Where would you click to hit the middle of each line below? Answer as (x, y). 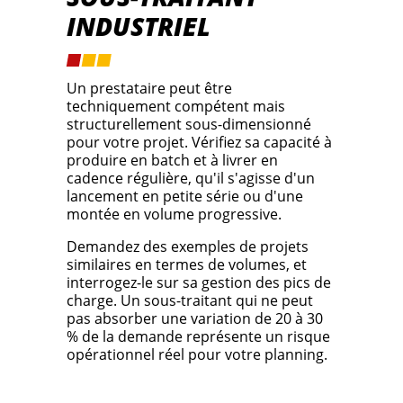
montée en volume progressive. (174, 215)
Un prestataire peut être (149, 89)
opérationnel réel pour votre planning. (197, 355)
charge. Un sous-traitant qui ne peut (190, 301)
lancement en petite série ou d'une (185, 197)
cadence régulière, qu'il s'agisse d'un (191, 179)
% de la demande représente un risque (198, 337)
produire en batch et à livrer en (172, 161)
